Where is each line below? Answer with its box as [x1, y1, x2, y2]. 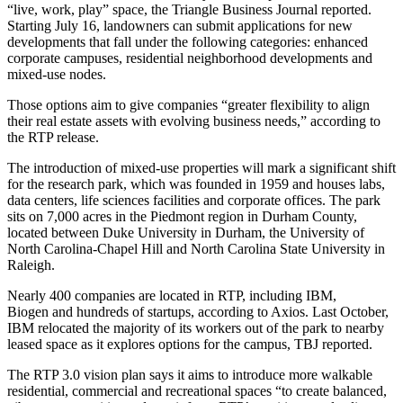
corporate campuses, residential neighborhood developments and [7, 49, 372, 66]
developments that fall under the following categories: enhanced [7, 33, 368, 49]
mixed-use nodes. [7, 66, 106, 82]
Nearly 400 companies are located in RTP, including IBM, [7, 287, 336, 303]
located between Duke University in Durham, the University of [7, 224, 364, 240]
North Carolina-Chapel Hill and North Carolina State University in [7, 240, 385, 256]
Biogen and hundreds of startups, [7, 303, 198, 319]
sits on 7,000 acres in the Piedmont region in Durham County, [7, 208, 357, 224]
